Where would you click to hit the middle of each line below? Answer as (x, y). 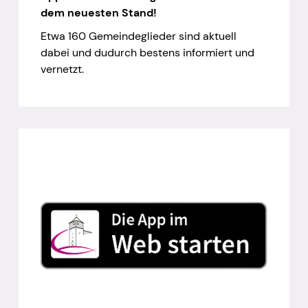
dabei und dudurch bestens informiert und (147, 53)
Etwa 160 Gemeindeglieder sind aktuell (138, 36)
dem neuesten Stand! (98, 13)
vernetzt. (62, 69)
